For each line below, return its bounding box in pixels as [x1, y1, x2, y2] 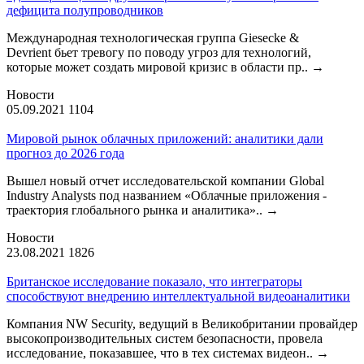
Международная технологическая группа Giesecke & [6, 30, 299, 45]
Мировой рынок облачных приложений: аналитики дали [6, 131, 323, 145]
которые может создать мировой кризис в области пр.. [6, 59, 311, 74]
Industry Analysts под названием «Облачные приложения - [6, 188, 327, 202]
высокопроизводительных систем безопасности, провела [6, 331, 323, 345]
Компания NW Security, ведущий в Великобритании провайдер [6, 316, 357, 331]
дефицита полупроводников [6, 2, 163, 17]
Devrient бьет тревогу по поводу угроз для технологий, [6, 45, 311, 59]
